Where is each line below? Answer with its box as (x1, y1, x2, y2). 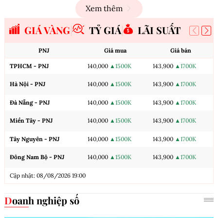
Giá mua (104, 46, 127, 54)
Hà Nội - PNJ (10, 80, 45, 88)
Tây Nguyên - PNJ (10, 135, 59, 143)
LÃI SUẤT (138, 23, 181, 36)
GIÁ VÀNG (24, 23, 70, 36)
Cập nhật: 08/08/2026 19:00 (10, 171, 86, 179)
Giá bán (170, 46, 191, 54)
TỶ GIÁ (89, 23, 121, 36)
